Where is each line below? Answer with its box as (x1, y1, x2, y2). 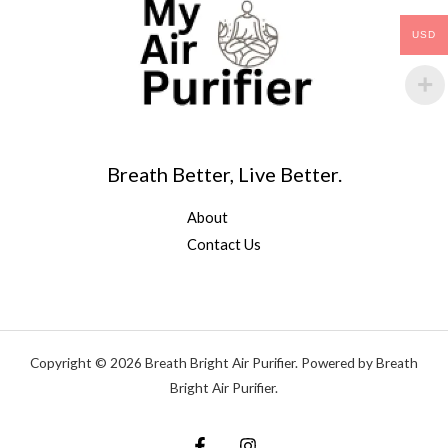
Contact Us (187, 235, 261, 253)
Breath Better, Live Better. (106, 161, 342, 186)
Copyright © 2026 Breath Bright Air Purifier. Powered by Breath (30, 354, 418, 371)
